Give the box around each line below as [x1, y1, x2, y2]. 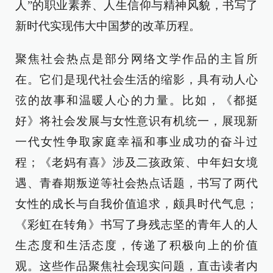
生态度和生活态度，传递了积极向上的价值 [15, 239, 258, 252]
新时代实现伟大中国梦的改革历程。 [15, 19, 200, 32]
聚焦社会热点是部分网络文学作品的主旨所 [15, 52, 258, 65]
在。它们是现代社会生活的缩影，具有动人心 [15, 73, 258, 86]
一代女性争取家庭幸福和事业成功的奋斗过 [15, 135, 258, 148]
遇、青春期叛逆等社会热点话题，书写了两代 [15, 177, 258, 190]
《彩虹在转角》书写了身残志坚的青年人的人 [15, 218, 258, 231]
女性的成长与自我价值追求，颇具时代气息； [15, 197, 258, 210]
